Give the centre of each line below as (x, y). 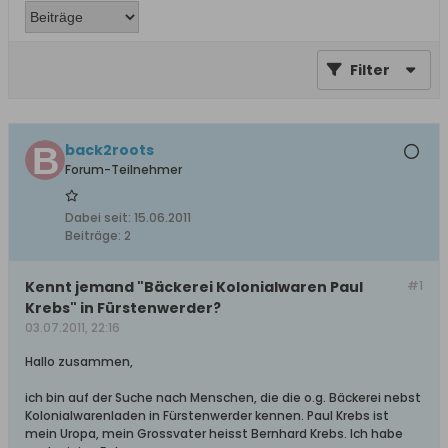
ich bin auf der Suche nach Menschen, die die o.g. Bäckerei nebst (223, 397)
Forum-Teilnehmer (123, 169)
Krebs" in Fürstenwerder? (123, 308)
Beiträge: (93, 235)
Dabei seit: (98, 217)
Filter (370, 70)
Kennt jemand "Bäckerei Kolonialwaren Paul (194, 287)
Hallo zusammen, (79, 361)
